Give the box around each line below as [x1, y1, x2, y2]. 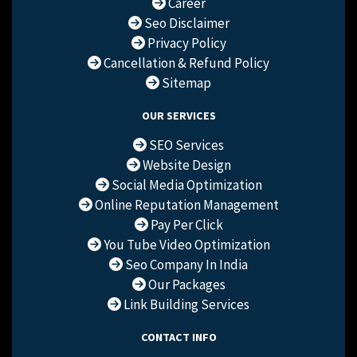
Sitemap [159, 74, 211, 92]
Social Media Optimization [108, 176, 262, 194]
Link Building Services [121, 296, 249, 314]
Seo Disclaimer [141, 14, 229, 33]
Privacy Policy [144, 34, 226, 53]
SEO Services [147, 136, 224, 155]
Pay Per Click [147, 216, 223, 234]
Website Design [139, 156, 231, 175]
